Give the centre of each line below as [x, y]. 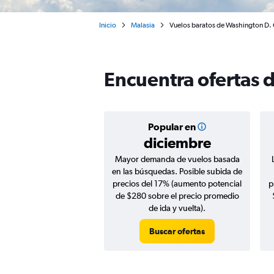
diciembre [177, 143]
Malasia [143, 25]
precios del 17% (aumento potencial [177, 183]
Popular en [172, 127]
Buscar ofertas [177, 231]
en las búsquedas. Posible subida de [177, 171]
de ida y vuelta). [177, 208]
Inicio [108, 25]
